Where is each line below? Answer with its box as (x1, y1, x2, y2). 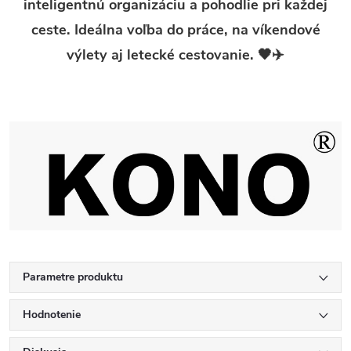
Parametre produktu (23, 270, 123, 285)
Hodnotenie (23, 307, 81, 323)
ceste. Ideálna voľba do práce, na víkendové (31, 20, 320, 40)
